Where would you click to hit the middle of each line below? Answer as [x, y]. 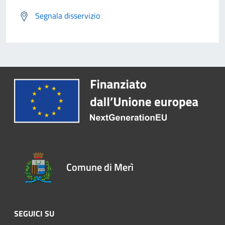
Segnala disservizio [68, 15]
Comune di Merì [100, 167]
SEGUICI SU [34, 214]
